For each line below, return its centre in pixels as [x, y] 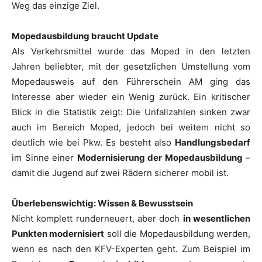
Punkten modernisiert [58, 233]
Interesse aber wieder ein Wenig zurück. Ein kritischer [131, 96]
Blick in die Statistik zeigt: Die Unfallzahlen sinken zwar [131, 112]
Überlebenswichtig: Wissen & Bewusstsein [102, 203]
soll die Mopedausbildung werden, [177, 233]
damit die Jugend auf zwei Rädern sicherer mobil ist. [120, 173]
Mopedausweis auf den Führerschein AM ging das [131, 81]
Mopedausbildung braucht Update [85, 36]
